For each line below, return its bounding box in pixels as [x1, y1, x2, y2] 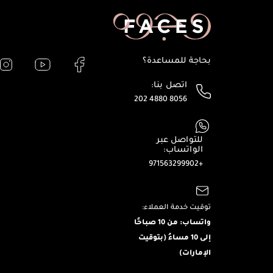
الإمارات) [179, 245, 211, 258]
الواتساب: [163, 142, 204, 155]
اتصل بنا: [151, 77, 188, 91]
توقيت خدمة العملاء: [142, 200, 211, 212]
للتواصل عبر [157, 132, 204, 146]
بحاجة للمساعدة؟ [143, 53, 211, 66]
